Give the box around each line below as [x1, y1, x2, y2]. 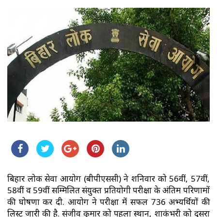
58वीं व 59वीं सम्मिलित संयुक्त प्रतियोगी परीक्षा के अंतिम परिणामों [7, 184, 210, 196]
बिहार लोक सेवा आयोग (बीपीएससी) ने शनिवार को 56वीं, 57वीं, [7, 172, 210, 184]
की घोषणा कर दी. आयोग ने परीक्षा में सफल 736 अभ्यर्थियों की [7, 196, 210, 207]
